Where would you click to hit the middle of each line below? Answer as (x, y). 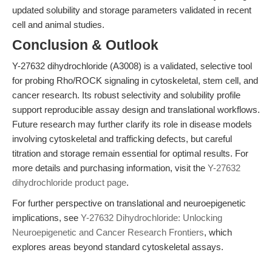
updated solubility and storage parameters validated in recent (132, 10)
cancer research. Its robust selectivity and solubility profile (126, 95)
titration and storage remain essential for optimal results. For (130, 153)
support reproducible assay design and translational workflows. (136, 110)
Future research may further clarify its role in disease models (132, 124)
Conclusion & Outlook (85, 45)
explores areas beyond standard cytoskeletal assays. (118, 247)
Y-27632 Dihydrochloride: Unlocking (151, 218)
